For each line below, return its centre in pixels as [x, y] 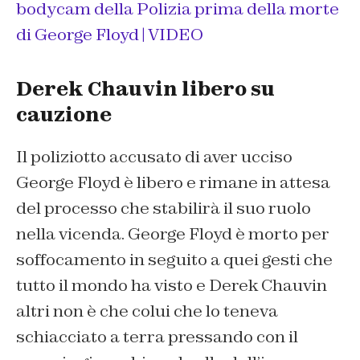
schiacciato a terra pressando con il [157, 337]
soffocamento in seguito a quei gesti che [174, 260]
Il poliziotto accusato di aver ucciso [154, 157]
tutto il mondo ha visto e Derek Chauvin [172, 286]
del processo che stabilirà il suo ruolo [164, 209]
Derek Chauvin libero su [145, 89]
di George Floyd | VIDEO [110, 35]
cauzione [64, 115]
